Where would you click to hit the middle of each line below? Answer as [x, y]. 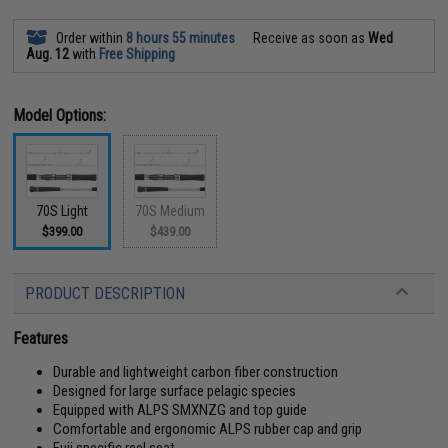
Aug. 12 [48, 53]
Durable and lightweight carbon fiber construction [196, 372]
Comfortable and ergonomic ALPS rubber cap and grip [208, 429]
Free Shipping [137, 53]
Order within [90, 37]
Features [41, 338]
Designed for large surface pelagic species [175, 391]
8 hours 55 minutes [181, 37]
